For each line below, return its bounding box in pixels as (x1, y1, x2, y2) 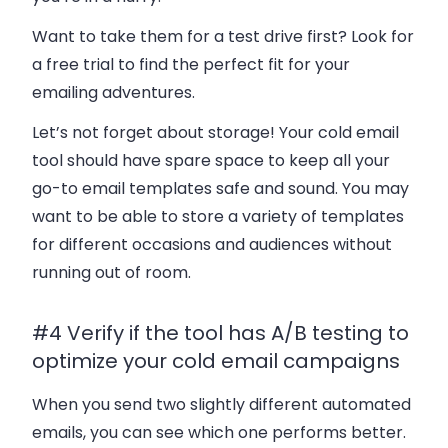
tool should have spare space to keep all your (32, 148, 390, 172)
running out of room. (32, 260, 191, 284)
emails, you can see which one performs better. (32, 420, 406, 444)
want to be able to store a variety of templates (32, 204, 404, 228)
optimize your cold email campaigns (32, 346, 400, 375)
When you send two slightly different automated (32, 392, 411, 416)
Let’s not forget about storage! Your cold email (32, 120, 399, 144)
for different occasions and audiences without (32, 232, 392, 256)
